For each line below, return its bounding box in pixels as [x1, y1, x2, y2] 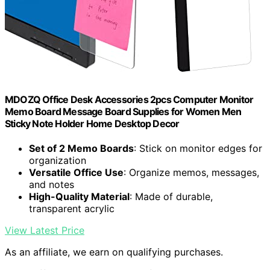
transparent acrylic [29, 202, 115, 215]
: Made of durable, [130, 190, 213, 203]
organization [29, 154, 86, 167]
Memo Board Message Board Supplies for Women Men [5, 105, 242, 118]
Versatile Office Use [29, 166, 124, 179]
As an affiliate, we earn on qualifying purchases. [5, 246, 223, 259]
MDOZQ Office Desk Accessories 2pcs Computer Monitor [5, 93, 254, 105]
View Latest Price [5, 224, 84, 237]
